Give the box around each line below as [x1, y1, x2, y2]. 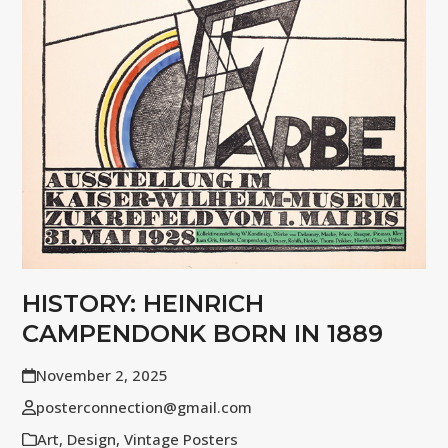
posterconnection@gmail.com [35, 396, 252, 417]
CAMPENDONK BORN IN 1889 [22, 318, 384, 348]
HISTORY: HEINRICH [22, 288, 265, 318]
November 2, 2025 [35, 364, 168, 385]
